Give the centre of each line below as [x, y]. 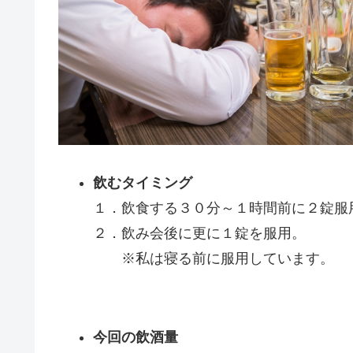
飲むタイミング [142, 183]
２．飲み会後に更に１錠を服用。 [199, 234]
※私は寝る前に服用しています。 [213, 259]
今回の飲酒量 [135, 337]
